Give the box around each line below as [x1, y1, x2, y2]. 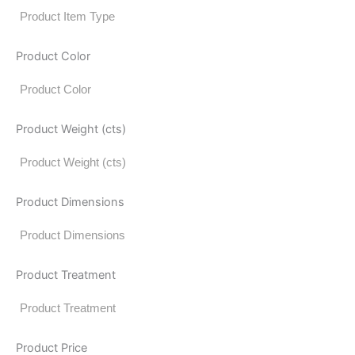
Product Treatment [16, 267, 116, 282]
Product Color [16, 48, 90, 63]
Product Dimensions [16, 194, 124, 209]
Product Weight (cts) [16, 121, 126, 136]
